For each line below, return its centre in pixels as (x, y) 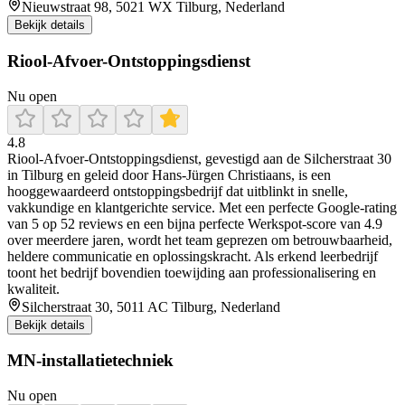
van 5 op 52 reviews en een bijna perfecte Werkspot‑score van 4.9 (195, 223)
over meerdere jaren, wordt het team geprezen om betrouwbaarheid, (200, 240)
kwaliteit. (33, 288)
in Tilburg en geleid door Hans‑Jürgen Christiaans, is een (169, 174)
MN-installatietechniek (90, 361)
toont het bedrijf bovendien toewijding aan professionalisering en (192, 272)
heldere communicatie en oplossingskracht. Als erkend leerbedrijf (193, 256)
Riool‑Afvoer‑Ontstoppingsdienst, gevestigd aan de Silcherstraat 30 (199, 158)
